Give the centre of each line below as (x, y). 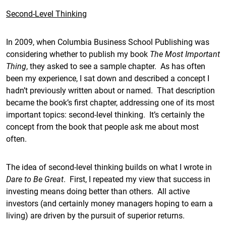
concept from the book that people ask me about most (102, 126)
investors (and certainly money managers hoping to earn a (109, 203)
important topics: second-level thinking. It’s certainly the (105, 114)
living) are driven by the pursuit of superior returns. (95, 215)
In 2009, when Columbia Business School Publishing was (108, 42)
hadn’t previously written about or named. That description (110, 90)
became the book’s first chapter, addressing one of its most (110, 102)
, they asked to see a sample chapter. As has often (116, 66)
